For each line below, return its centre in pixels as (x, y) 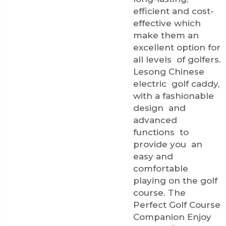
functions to (162, 132)
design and (159, 108)
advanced (155, 120)
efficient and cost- (174, 11)
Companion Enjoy (172, 217)
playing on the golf (175, 180)
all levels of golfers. (177, 59)
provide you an (169, 144)
